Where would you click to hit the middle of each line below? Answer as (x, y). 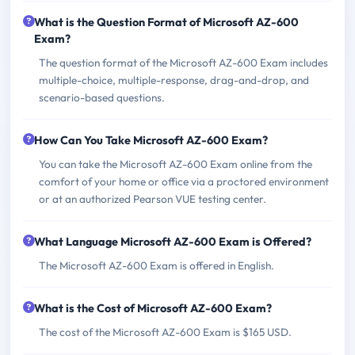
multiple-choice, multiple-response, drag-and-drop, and (174, 80)
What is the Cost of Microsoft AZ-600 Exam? (153, 308)
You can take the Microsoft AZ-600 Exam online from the (176, 164)
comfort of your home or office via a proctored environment (184, 181)
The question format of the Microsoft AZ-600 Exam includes (183, 62)
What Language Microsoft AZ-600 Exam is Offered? (173, 241)
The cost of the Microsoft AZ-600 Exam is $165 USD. (165, 332)
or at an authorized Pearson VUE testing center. (153, 198)
